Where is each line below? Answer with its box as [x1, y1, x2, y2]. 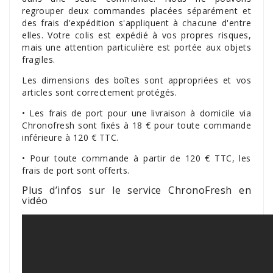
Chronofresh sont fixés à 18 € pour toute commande [22, 119, 251, 131]
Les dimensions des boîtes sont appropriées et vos [22, 74, 251, 86]
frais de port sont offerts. [22, 165, 130, 176]
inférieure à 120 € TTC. [22, 132, 119, 143]
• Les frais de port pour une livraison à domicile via [22, 107, 251, 119]
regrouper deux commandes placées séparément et [22, 5, 251, 16]
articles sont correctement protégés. [22, 87, 177, 98]
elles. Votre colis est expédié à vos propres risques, [22, 29, 251, 41]
